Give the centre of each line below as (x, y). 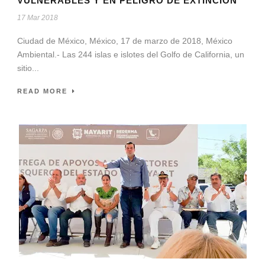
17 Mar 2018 (38, 17)
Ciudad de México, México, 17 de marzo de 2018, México (125, 41)
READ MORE (42, 91)
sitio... (28, 68)
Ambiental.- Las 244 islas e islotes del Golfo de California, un (131, 54)
